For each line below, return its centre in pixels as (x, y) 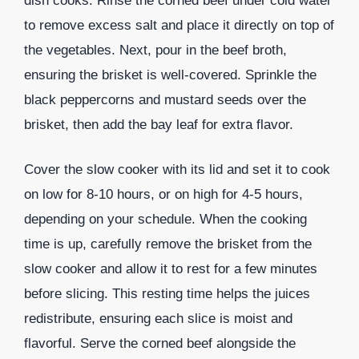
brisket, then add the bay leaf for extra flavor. (159, 124)
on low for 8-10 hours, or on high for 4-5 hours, (163, 195)
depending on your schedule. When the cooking (165, 220)
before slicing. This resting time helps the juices (167, 294)
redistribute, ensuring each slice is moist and (158, 319)
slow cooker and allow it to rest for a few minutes (171, 269)
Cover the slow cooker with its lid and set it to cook (177, 170)
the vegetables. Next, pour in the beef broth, (155, 50)
